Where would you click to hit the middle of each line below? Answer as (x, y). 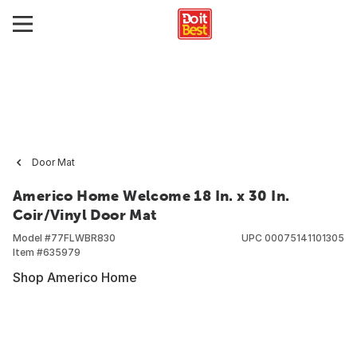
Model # (32, 238)
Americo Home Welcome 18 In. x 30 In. (151, 196)
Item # (28, 252)
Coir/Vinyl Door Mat (85, 215)
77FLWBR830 (83, 238)
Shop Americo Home (75, 277)
